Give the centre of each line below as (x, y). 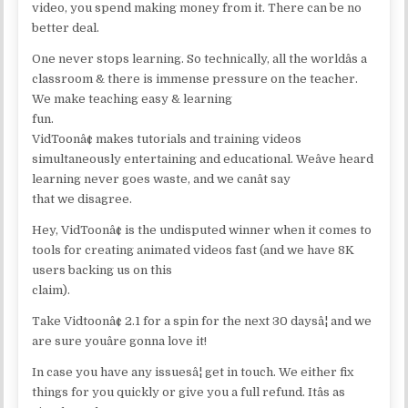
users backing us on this (102, 270)
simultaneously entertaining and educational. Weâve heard (203, 158)
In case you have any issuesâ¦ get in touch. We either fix (193, 372)
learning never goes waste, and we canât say (162, 178)
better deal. (66, 27)
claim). (51, 290)
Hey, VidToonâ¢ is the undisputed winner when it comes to (202, 229)
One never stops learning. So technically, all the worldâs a (200, 58)
